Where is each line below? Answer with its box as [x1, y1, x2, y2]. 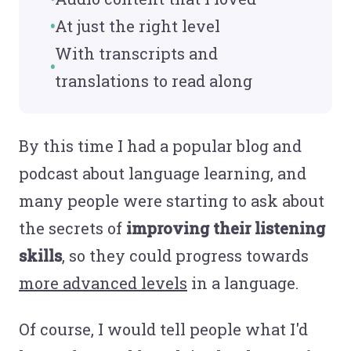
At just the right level [55, 15, 220, 36]
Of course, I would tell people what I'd [19, 318, 308, 339]
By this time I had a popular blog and [19, 135, 302, 156]
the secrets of [19, 217, 126, 238]
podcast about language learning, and [19, 162, 306, 183]
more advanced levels [19, 272, 187, 293]
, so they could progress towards [62, 244, 309, 266]
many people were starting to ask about [19, 190, 324, 211]
